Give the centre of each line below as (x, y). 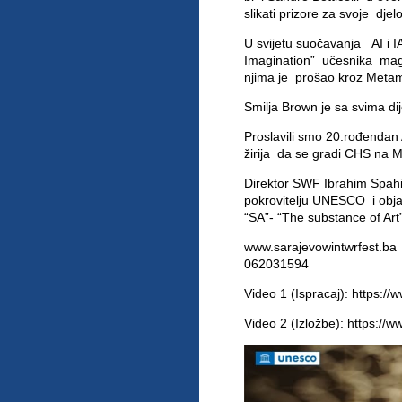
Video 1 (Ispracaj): (298, 293)
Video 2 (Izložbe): (296, 323)
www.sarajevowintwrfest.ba (320, 247)
